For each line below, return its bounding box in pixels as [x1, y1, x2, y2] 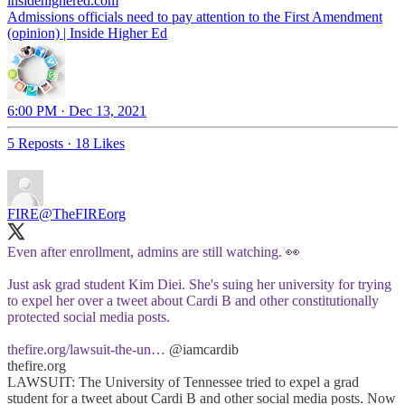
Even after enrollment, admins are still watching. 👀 [7, 243, 300, 259]
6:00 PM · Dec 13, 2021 [7, 102, 146, 118]
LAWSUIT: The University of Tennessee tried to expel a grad [7, 373, 359, 390]
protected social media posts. [7, 308, 170, 325]
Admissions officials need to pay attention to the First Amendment [7, 8, 382, 24]
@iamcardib [169, 341, 239, 357]
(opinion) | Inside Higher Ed [7, 24, 167, 41]
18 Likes [75, 135, 125, 151]
